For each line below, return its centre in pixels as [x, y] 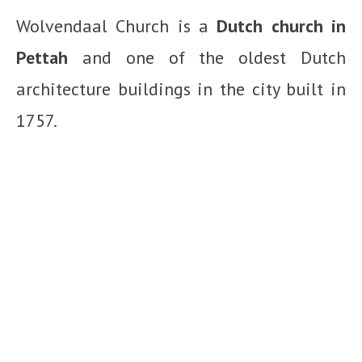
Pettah [42, 57]
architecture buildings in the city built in [181, 88]
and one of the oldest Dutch [207, 57]
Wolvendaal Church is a [117, 25]
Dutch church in [282, 25]
